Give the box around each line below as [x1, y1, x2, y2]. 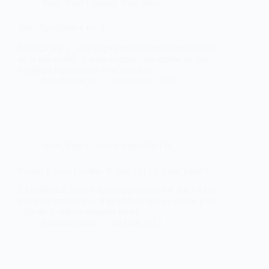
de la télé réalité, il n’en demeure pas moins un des [18, 53, 208, 64]
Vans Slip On [121, 139, 172, 150]
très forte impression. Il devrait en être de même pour [18, 195, 217, 206]
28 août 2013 [112, 217, 162, 228]
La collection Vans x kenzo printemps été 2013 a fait [18, 184, 216, 195]
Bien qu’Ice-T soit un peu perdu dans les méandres [18, 42, 213, 53]
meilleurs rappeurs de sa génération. [18, 64, 153, 74]
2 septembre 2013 [112, 74, 179, 85]
